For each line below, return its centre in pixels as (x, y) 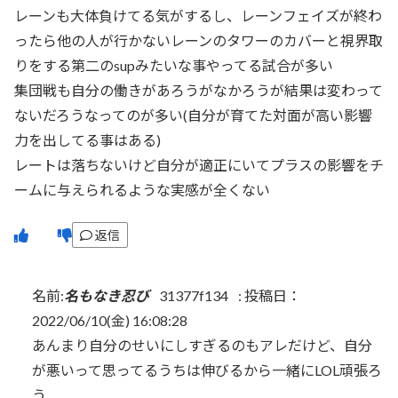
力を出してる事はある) (88, 140)
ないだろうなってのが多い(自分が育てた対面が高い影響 (193, 115)
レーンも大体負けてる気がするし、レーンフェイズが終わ (198, 16)
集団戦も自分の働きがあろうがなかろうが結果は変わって (199, 91)
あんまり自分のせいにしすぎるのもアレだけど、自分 (202, 345)
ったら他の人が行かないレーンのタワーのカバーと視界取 (199, 41)
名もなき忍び (108, 295)
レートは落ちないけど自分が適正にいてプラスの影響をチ (199, 165)
